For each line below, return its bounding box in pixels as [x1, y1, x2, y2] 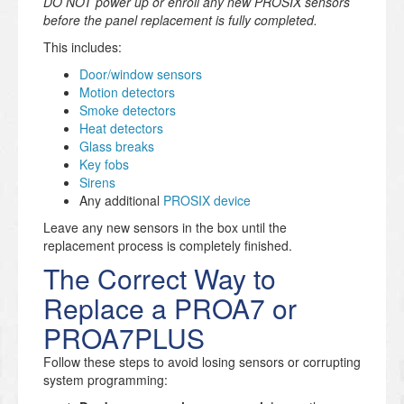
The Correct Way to [43, 258, 276, 298]
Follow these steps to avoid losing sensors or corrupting [43, 352, 361, 371]
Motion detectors [79, 82, 175, 101]
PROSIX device [163, 190, 251, 209]
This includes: [43, 37, 122, 56]
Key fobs [79, 154, 129, 173]
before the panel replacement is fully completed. [43, 10, 317, 29]
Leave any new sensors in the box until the [43, 217, 287, 236]
